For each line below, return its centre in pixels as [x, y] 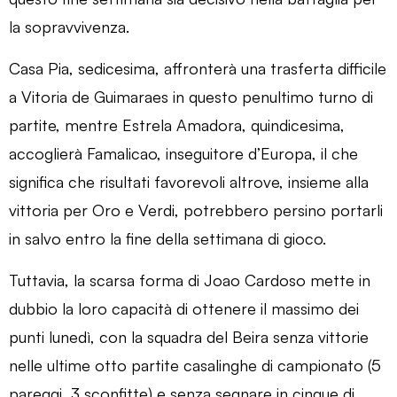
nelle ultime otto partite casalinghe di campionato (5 [195, 365]
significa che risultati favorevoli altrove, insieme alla [189, 181]
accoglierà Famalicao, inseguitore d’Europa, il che [183, 153]
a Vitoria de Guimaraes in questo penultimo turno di [191, 96]
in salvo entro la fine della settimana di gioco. [167, 238]
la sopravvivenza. [69, 26]
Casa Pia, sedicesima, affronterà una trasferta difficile [198, 68]
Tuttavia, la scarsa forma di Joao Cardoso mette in [190, 280]
